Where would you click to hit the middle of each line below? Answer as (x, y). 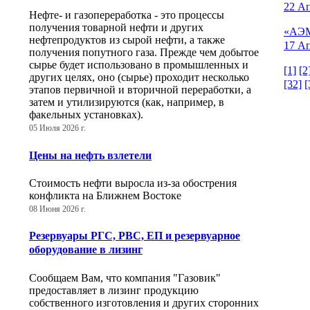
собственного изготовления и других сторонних (144, 302)
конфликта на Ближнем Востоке (105, 195)
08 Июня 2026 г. (57, 209)
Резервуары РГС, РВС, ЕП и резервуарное (135, 236)
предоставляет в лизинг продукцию (114, 290)
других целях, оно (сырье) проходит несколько (139, 77)
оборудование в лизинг (86, 250)
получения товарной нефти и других (116, 28)
